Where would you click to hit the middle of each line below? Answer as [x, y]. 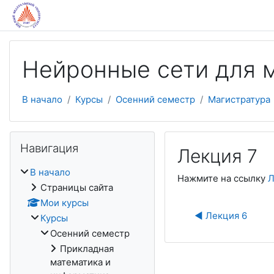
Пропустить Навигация [61, 137]
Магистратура [239, 99]
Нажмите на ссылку [222, 178]
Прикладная [87, 249]
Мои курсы [65, 203]
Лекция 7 [217, 156]
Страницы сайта [77, 187]
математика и [80, 262]
